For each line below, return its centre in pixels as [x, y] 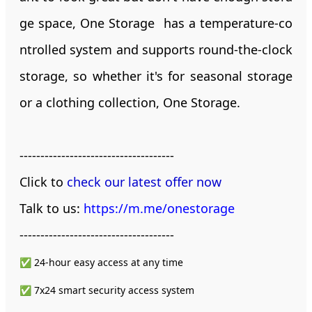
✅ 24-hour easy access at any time [101, 262]
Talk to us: [52, 208]
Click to [43, 181]
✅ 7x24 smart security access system [107, 290]
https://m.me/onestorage [159, 208]
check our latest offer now [144, 181]
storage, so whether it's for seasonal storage [156, 76]
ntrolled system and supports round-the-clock [156, 49]
